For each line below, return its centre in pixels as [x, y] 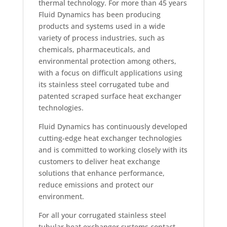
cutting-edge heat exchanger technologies [110, 138]
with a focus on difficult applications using [110, 73]
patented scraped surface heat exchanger [110, 96]
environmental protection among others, [107, 61]
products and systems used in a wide [102, 26]
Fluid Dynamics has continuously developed [113, 126]
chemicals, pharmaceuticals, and [94, 49]
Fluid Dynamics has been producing [99, 14]
